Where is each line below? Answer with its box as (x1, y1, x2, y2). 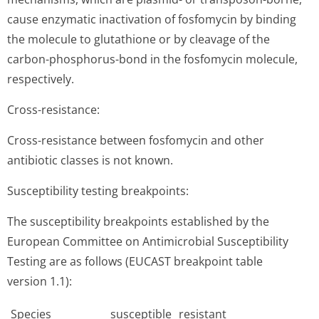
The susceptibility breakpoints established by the (7, 214, 269, 229)
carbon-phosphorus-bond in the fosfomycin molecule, (7, 51, 298, 67)
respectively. (7, 71, 74, 87)
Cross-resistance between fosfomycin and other (7, 132, 264, 148)
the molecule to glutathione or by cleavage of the (7, 31, 270, 47)
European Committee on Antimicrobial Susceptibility (7, 234, 288, 249)
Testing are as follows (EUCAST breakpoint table (7, 253, 263, 269)
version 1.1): (7, 273, 72, 289)
